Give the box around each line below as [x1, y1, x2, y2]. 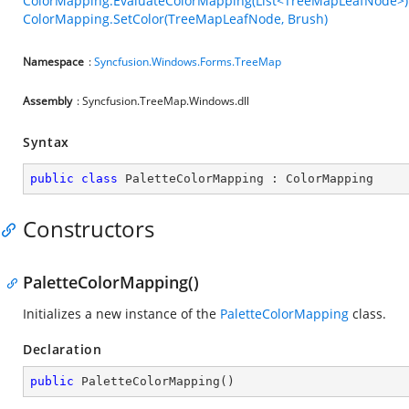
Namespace [23, 54, 84, 69]
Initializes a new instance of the [23, 305, 220, 322]
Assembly [23, 93, 72, 109]
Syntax [23, 133, 70, 151]
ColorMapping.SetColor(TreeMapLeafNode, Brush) [23, 10, 328, 27]
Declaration [23, 341, 102, 358]
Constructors [23, 214, 154, 244]
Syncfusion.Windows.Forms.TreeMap [94, 54, 281, 69]
